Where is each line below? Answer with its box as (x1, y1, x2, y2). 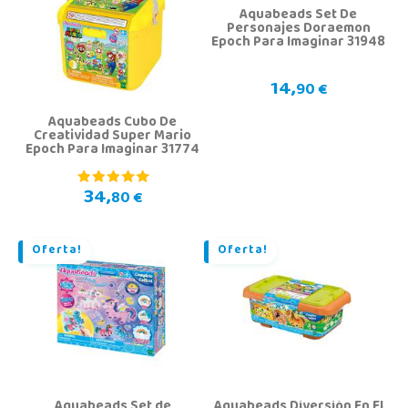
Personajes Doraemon (226, 15, 371, 44)
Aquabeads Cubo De (48, 109, 177, 138)
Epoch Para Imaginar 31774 (25, 137, 199, 165)
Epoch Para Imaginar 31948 (211, 29, 385, 57)
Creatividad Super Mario (34, 123, 191, 151)
